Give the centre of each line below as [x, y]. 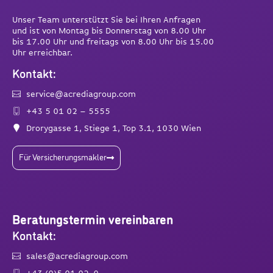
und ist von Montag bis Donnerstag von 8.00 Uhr [109, 31]
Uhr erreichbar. [42, 53]
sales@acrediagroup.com [77, 256]
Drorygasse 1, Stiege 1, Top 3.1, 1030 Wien [113, 128]
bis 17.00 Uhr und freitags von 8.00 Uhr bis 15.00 [113, 42]
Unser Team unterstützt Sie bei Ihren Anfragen [106, 20]
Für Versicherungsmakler [63, 158]
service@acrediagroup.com [81, 94]
